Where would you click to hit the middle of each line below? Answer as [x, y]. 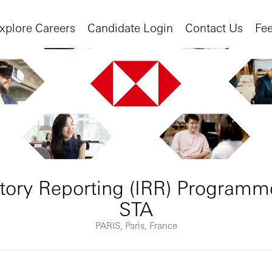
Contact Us [214, 27]
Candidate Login [130, 27]
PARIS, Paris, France [136, 225]
